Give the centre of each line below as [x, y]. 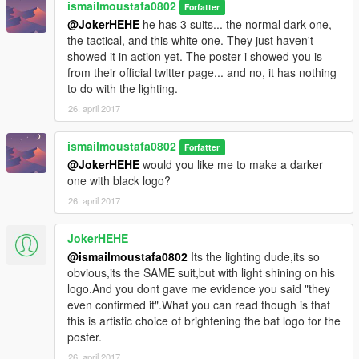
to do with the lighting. [123, 88]
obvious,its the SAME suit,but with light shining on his [201, 272]
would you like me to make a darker [231, 164]
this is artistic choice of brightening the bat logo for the [204, 320]
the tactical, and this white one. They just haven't [190, 40]
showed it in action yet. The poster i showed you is [195, 56]
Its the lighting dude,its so [254, 256]
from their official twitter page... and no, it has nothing [202, 72]
